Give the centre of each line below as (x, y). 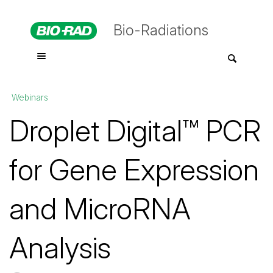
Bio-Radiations (161, 30)
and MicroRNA (100, 209)
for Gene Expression (134, 170)
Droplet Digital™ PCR (135, 131)
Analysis (60, 248)
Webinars (30, 97)
